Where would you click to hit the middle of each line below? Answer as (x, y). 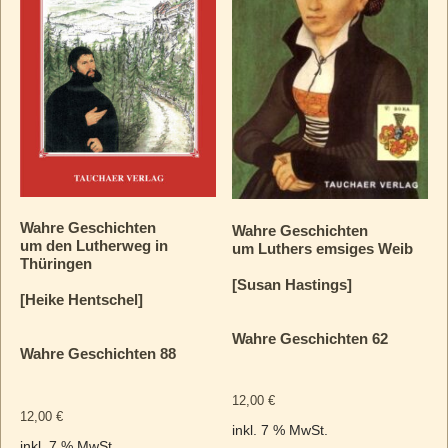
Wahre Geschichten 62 (310, 338)
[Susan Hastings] (292, 284)
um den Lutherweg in (93, 246)
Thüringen (55, 264)
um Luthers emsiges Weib (323, 248)
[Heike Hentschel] (81, 300)
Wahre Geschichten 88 (97, 354)
